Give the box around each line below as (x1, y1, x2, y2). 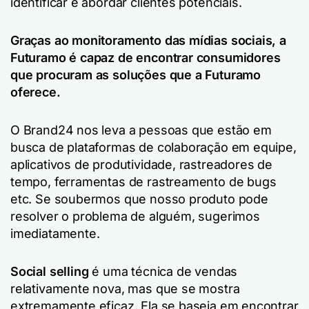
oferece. (10, 84, 61, 99)
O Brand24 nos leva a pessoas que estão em (10, 122, 272, 137)
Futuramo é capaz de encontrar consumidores (10, 50, 281, 65)
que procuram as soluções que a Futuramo (10, 67, 261, 82)
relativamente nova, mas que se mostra (10, 281, 240, 296)
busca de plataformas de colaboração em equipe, (10, 139, 297, 154)
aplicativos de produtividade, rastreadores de (10, 157, 272, 172)
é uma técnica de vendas (88, 263, 238, 279)
